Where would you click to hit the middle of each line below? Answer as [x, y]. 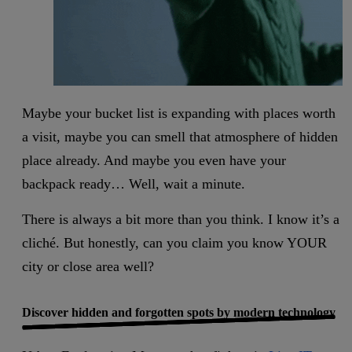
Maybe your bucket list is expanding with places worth [179, 114]
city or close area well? [88, 267]
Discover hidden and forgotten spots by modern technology [179, 313]
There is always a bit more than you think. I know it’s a [181, 220]
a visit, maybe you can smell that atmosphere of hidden [180, 137]
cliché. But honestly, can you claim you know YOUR [174, 243]
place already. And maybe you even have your [154, 161]
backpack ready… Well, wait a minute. [134, 184]
